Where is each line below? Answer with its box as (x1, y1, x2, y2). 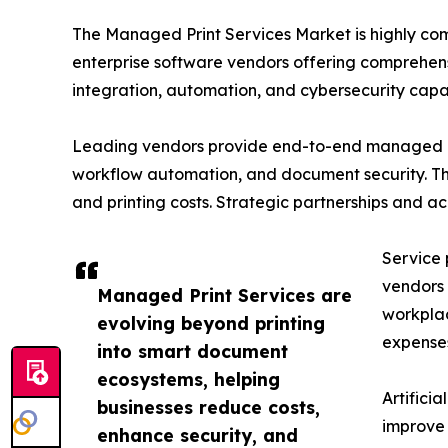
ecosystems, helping (97, 368, 280, 391)
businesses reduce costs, (97, 396, 320, 419)
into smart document (97, 340, 288, 363)
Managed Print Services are (97, 284, 352, 307)
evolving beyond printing (97, 312, 325, 335)
